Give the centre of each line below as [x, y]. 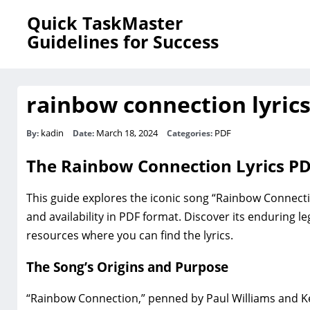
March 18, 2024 [128, 133]
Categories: [190, 133]
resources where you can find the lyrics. [129, 235]
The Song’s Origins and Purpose [127, 267]
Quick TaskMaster [105, 23]
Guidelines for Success [123, 42]
